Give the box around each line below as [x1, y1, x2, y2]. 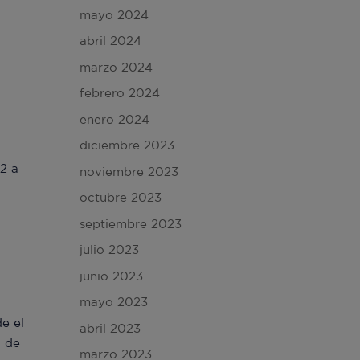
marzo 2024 [79, 59, 153, 74]
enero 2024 [79, 112, 149, 126]
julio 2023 [79, 243, 139, 256]
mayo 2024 [79, 7, 149, 22]
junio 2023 [79, 268, 143, 283]
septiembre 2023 [79, 216, 182, 231]
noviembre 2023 [79, 164, 178, 178]
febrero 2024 [79, 86, 160, 100]
